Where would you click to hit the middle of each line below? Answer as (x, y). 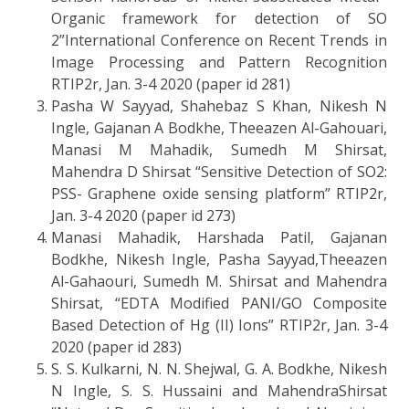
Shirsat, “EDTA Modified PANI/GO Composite (219, 303)
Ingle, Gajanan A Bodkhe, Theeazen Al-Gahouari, (219, 127)
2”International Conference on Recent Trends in (219, 40)
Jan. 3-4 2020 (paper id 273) (143, 215)
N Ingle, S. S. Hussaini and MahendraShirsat (219, 390)
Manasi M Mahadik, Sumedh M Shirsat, (219, 149)
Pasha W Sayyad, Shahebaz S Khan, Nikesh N (219, 105)
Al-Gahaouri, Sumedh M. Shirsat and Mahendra (219, 281)
